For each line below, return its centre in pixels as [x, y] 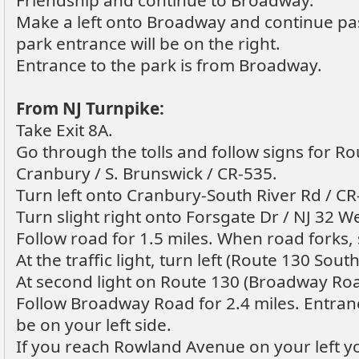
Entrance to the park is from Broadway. [169, 65]
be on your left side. [94, 325]
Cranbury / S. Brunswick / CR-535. [147, 173]
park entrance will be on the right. [148, 43]
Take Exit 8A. [65, 130]
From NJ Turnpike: [90, 108]
